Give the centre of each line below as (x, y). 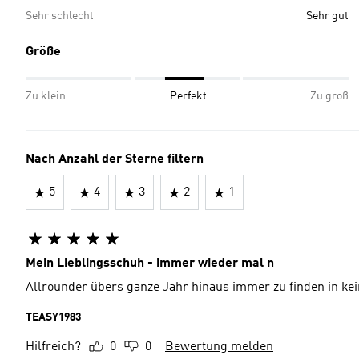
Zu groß (329, 96)
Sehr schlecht (60, 16)
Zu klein (46, 96)
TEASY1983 (53, 317)
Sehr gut (327, 16)
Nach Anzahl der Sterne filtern (115, 159)
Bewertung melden (219, 347)
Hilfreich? (53, 347)
